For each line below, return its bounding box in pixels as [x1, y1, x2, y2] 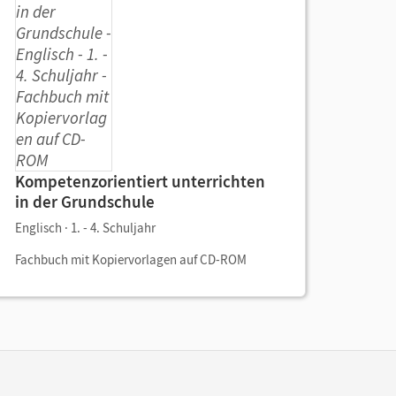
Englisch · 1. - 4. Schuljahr [15, 219, 156, 236]
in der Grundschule [15, 191, 155, 212]
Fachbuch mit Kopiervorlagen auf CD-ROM [15, 251, 247, 268]
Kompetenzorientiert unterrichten [15, 171, 265, 192]
